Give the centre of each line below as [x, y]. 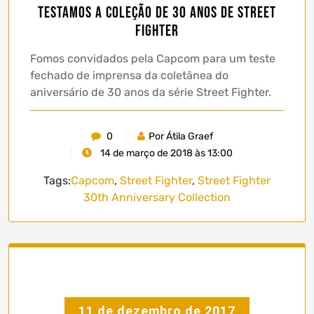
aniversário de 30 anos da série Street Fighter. [151, 93]
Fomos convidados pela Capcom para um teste [153, 59]
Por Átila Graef [180, 137]
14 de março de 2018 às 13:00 [165, 153]
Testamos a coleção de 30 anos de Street [157, 13]
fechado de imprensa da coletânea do [129, 76]
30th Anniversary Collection [157, 198]
